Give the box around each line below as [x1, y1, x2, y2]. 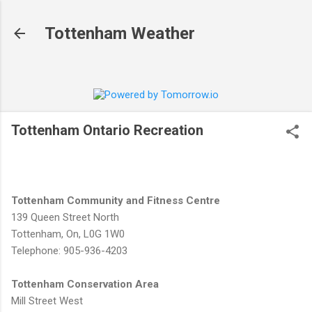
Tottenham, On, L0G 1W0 [11, 227, 125, 240]
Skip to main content [109, 11, 203, 24]
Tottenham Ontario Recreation [11, 122, 203, 139]
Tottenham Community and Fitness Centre [11, 194, 220, 207]
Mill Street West [11, 294, 83, 307]
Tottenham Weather [45, 24, 195, 43]
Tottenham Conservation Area [11, 277, 159, 290]
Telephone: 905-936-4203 [11, 244, 127, 257]
